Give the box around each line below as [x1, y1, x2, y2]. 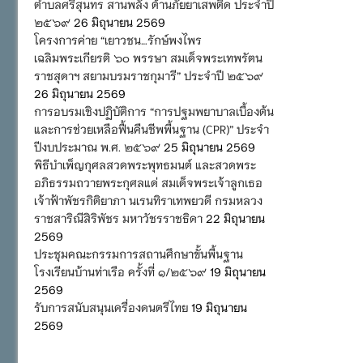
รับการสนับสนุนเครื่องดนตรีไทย [34, 299, 188, 314]
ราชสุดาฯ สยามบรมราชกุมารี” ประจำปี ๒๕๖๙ [34, 67, 263, 83]
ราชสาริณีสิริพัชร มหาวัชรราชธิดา [34, 210, 203, 225]
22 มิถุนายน [206, 210, 265, 225]
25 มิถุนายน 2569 [164, 139, 255, 154]
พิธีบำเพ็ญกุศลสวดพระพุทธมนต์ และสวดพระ [34, 156, 256, 172]
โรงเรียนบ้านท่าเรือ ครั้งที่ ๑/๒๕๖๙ [34, 263, 207, 279]
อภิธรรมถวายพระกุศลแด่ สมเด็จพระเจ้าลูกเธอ [34, 174, 263, 190]
